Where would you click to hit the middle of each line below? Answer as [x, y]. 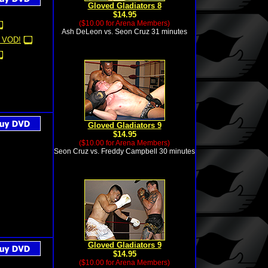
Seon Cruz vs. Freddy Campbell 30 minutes [124, 151]
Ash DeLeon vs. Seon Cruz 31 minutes [124, 32]
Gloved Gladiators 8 [124, 6]
